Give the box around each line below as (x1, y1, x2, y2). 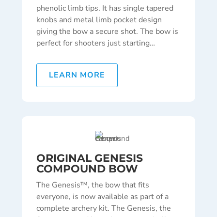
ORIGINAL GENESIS (36, 152, 143, 165)
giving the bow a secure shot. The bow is (36, 26, 178, 37)
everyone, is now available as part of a (36, 191, 169, 202)
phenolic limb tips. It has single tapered (36, 3, 173, 14)
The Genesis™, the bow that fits (36, 180, 149, 191)
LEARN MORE (48, 70, 105, 81)
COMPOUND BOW (36, 162, 138, 176)
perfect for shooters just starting (36, 38, 150, 49)
